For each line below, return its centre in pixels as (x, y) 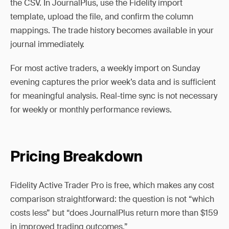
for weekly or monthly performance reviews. (91, 110)
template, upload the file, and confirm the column (102, 17)
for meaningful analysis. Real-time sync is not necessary (114, 96)
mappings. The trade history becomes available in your (112, 30)
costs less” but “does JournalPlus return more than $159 (114, 213)
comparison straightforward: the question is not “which (112, 199)
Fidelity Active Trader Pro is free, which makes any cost (112, 185)
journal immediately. (47, 44)
